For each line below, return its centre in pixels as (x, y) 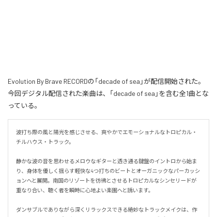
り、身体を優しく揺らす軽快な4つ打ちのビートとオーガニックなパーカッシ (108, 170)
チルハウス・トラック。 (45, 141)
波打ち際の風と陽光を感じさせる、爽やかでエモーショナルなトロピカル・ (107, 132)
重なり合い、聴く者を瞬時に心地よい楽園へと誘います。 (85, 190)
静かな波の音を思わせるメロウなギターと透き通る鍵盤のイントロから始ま (107, 161)
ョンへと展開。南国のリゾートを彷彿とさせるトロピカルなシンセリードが (106, 180)
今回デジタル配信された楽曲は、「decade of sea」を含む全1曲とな (108, 93)
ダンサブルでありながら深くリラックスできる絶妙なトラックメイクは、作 (107, 209)
